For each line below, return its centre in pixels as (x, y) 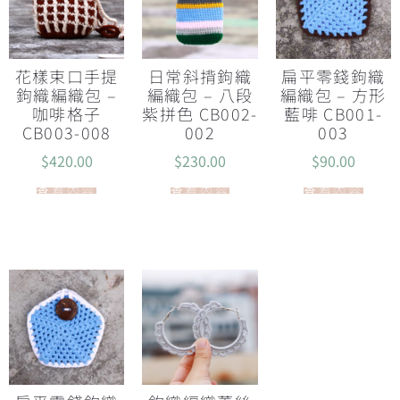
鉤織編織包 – (67, 95)
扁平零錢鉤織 (333, 76)
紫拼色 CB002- (200, 113)
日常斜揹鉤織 (200, 76)
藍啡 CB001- (333, 113)
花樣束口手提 (67, 76)
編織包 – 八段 (200, 95)
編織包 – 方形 (333, 95)
